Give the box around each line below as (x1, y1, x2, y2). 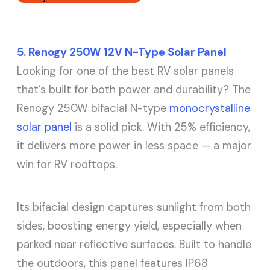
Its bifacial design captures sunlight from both (17, 200, 251, 215)
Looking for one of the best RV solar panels (17, 64, 234, 79)
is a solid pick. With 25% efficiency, (72, 120, 251, 135)
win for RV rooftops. (17, 157, 118, 172)
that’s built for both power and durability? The (17, 83, 251, 98)
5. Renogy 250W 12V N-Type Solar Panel (17, 45, 227, 60)
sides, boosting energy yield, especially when (17, 219, 242, 234)
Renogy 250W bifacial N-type (17, 101, 170, 116)
